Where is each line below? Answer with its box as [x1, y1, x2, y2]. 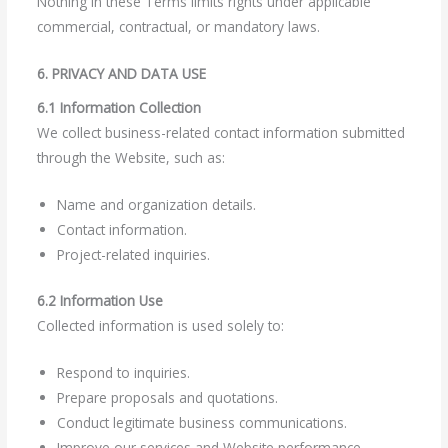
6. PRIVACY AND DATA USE [36, 63, 206, 83]
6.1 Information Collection [36, 98, 201, 118]
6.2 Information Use [36, 290, 163, 310]
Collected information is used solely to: [36, 315, 284, 335]
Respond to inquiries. [56, 362, 190, 382]
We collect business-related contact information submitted [36, 123, 405, 143]
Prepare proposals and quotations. [56, 387, 278, 407]
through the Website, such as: [36, 148, 225, 168]
